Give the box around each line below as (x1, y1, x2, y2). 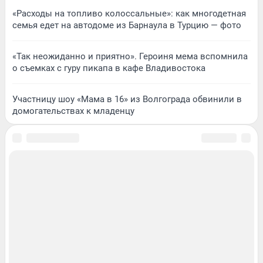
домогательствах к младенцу (12, 105, 134, 116)
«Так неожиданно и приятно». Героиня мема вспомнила (12, 50, 248, 62)
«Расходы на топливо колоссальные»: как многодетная (12, 8, 246, 19)
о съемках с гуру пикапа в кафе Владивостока (12, 62, 205, 73)
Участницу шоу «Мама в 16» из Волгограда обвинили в (12, 93, 242, 104)
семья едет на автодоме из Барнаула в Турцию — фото (12, 19, 241, 31)
